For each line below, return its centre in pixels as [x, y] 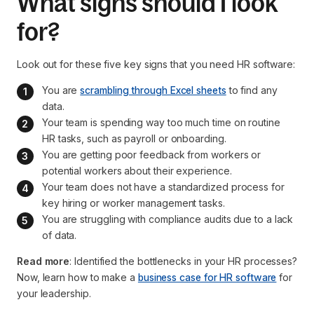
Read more [43, 261]
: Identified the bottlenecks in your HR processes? [183, 261]
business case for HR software [207, 277]
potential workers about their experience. [137, 170]
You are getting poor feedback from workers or [153, 154]
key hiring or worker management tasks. [134, 203]
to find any [253, 90]
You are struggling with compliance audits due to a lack [169, 219]
